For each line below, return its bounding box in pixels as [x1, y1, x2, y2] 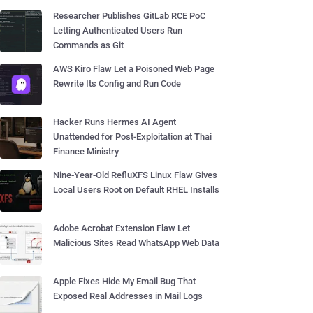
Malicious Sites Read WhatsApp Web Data [53, 238, 219, 248]
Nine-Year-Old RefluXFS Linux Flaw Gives [53, 170, 217, 180]
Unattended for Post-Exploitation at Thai [53, 131, 212, 142]
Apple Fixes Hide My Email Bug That [53, 276, 196, 286]
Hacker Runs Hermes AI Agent [53, 117, 176, 127]
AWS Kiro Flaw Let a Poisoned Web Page [53, 64, 214, 74]
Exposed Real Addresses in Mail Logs [53, 291, 203, 301]
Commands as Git [53, 40, 124, 50]
